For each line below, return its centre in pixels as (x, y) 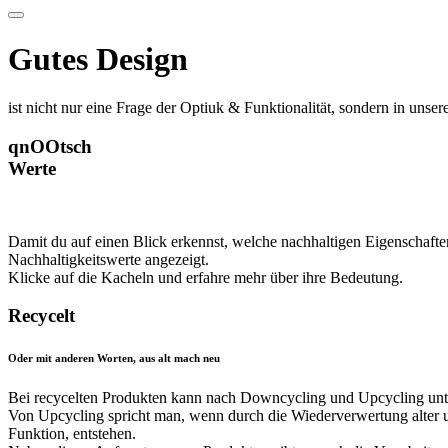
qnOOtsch (50, 146)
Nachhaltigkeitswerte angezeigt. (108, 259)
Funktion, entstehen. (72, 434)
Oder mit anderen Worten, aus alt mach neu (114, 358)
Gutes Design (98, 58)
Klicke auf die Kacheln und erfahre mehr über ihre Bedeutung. (205, 277)
